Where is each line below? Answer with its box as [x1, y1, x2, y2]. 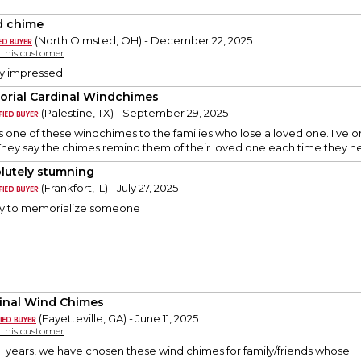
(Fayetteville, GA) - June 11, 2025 [36, 312, 198, 326]
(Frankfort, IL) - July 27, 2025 [39, 181, 178, 195]
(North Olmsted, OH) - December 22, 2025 [32, 34, 252, 48]
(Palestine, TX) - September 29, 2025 [39, 106, 228, 120]
